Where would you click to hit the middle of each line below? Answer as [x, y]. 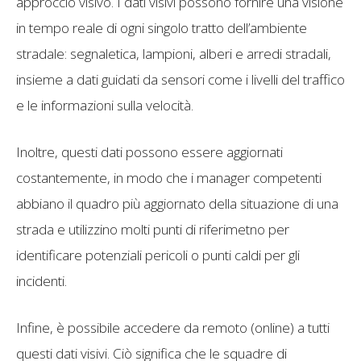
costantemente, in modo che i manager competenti [169, 177]
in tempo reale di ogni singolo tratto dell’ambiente [162, 27]
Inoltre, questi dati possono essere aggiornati [149, 151]
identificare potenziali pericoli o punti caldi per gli [158, 255]
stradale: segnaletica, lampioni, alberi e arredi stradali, [174, 53]
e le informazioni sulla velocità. [105, 105]
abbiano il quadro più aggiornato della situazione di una [177, 203]
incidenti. [41, 280]
